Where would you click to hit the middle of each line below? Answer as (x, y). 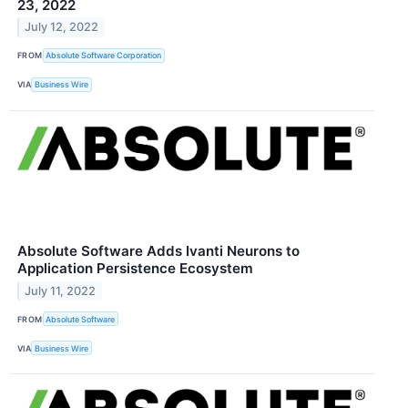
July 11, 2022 (61, 291)
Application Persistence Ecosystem (135, 268)
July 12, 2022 (62, 27)
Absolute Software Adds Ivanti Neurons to (158, 250)
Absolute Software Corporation (104, 56)
